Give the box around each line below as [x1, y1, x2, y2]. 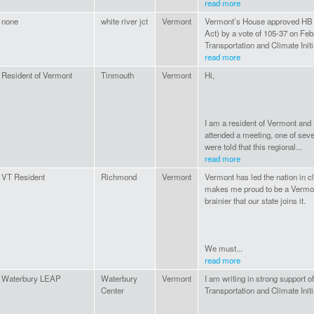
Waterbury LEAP [1, 273, 61, 285]
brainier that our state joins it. [205, 195, 306, 207]
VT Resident [1, 171, 45, 183]
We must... [205, 243, 243, 254]
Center [101, 285, 124, 296]
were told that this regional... [205, 141, 302, 153]
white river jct [101, 15, 148, 27]
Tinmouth [101, 69, 134, 81]
